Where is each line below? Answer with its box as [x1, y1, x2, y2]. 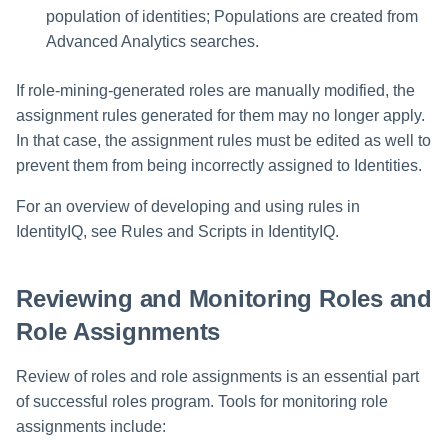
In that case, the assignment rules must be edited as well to [16, 131, 431, 149]
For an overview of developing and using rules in [16, 197, 360, 215]
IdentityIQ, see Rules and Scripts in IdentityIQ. [16, 222, 339, 240]
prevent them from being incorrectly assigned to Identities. [16, 156, 422, 174]
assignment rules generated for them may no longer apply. [16, 106, 425, 124]
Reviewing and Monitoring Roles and [16, 285, 432, 313]
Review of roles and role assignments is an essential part [16, 368, 419, 386]
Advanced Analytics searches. [46, 32, 259, 50]
